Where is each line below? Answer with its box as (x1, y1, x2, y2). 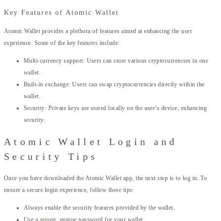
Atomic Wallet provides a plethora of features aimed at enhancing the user (4, 28, 192, 35)
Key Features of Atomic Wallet (4, 9, 119, 17)
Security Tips (4, 150, 98, 162)
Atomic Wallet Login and (4, 136, 178, 147)
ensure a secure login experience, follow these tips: (4, 186, 134, 193)
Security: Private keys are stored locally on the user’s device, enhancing (24, 105, 207, 112)
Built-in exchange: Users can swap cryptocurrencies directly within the (24, 81, 205, 88)
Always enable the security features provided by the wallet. (24, 204, 175, 211)
